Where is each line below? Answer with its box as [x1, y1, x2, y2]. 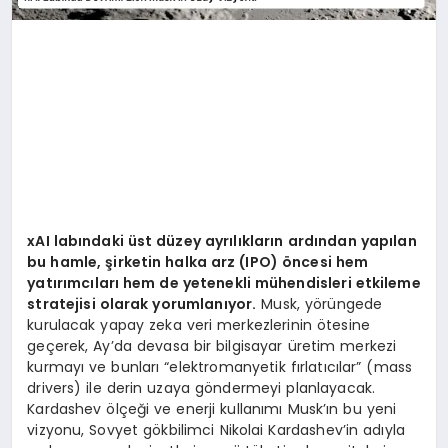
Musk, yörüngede [256, 293, 383, 314]
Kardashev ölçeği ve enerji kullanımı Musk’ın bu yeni [27, 398, 397, 419]
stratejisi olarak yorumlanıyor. [27, 293, 257, 314]
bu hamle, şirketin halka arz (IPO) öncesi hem [27, 251, 369, 272]
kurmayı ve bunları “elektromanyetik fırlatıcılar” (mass [27, 356, 413, 377]
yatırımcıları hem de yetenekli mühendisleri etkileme [27, 272, 421, 293]
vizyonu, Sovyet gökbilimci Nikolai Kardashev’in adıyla [27, 419, 406, 440]
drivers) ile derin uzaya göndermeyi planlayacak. [27, 377, 376, 398]
